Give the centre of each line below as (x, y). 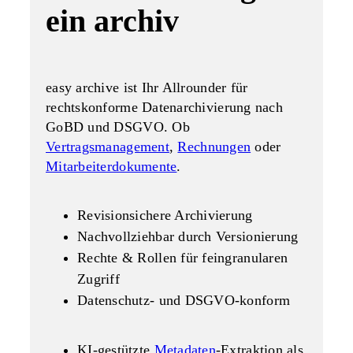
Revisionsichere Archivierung (165, 216)
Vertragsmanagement (108, 147)
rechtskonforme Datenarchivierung (149, 108)
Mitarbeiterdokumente (111, 167)
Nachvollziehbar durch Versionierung (188, 237)
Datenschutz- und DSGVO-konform (184, 301)
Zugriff (98, 279)
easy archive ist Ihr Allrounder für (147, 88)
